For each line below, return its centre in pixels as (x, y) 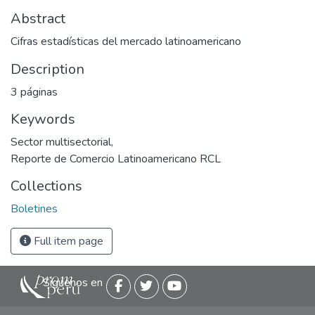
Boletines (34, 209)
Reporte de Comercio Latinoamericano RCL (116, 159)
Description (47, 69)
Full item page (67, 241)
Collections (46, 186)
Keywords (43, 119)
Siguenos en (72, 282)
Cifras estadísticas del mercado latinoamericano (126, 41)
